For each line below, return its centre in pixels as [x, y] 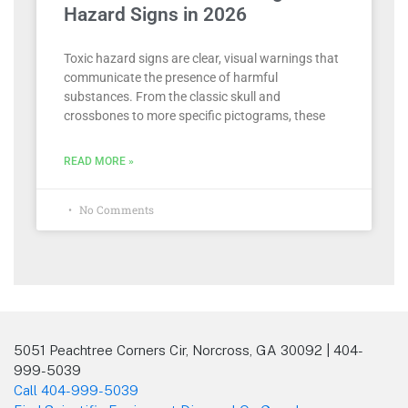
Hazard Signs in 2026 [155, 14]
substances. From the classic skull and [172, 96]
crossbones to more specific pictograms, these [194, 115]
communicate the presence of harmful [171, 77]
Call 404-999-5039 [76, 390]
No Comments [115, 209]
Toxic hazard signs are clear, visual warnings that [201, 58]
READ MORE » [99, 161]
